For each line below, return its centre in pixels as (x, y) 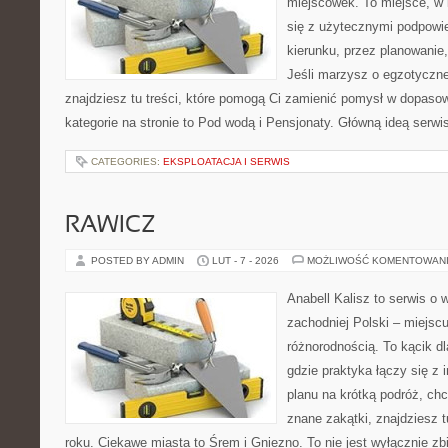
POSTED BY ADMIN (139, 260)
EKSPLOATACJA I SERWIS (226, 161)
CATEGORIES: (127, 161)
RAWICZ (110, 226)
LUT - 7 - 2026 (245, 260)
